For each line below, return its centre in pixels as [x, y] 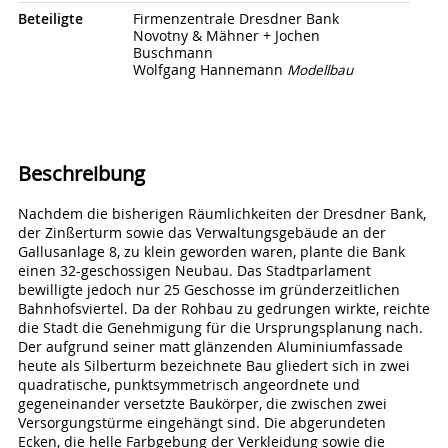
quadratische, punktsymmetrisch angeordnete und [188, 384]
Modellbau [319, 70]
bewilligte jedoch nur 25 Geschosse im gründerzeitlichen [208, 289]
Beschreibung [81, 174]
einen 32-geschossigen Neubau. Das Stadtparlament [194, 270]
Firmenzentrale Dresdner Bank [235, 19]
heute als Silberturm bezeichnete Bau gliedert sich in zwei [213, 365]
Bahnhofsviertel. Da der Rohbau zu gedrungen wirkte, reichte [223, 308]
